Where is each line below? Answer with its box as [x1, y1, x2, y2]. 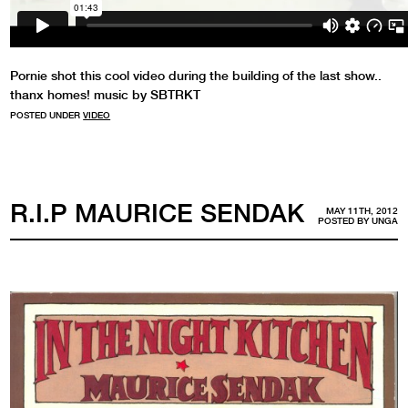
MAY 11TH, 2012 [325, 206, 398, 217]
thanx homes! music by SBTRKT [10, 87, 201, 102]
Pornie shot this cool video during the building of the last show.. [10, 67, 382, 83]
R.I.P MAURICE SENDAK [10, 197, 305, 229]
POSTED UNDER [10, 109, 84, 120]
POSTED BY [317, 216, 372, 227]
